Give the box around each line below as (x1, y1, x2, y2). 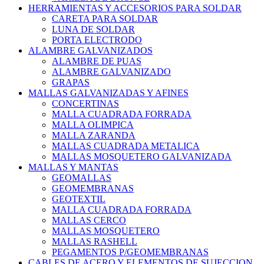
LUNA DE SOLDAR (52, 24, 135, 35)
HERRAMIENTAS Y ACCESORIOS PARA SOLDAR (28, 3, 242, 14)
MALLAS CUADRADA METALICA (52, 141, 200, 151)
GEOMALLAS (52, 173, 111, 183)
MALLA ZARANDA (52, 130, 136, 141)
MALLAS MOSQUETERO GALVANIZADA (52, 151, 232, 162)
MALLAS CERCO (52, 215, 126, 226)
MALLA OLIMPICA (52, 120, 134, 130)
